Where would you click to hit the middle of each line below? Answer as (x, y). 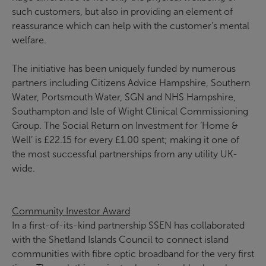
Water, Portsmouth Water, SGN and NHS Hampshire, (124, 97)
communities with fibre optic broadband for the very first (133, 254)
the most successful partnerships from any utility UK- (125, 154)
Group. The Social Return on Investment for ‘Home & (125, 126)
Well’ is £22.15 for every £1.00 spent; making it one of (126, 140)
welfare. (29, 40)
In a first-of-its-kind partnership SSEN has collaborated (128, 225)
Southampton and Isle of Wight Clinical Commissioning (130, 111)
